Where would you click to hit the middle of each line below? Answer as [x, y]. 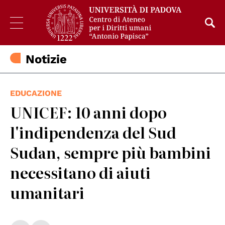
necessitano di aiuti [80, 173]
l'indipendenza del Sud [93, 132]
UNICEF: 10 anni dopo [88, 112]
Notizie [46, 60]
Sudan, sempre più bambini [110, 152]
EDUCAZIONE [36, 93]
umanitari [47, 193]
